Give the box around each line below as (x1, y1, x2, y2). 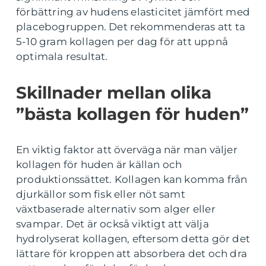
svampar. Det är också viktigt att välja (16, 217, 209, 230)
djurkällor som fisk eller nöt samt (16, 188, 185, 200)
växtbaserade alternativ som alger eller (16, 202, 216, 215)
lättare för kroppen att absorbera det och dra (16, 247, 248, 259)
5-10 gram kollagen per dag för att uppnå (16, 35, 229, 47)
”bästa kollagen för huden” (16, 103, 249, 124)
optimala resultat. (16, 50, 108, 62)
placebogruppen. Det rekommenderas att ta (16, 20, 246, 33)
